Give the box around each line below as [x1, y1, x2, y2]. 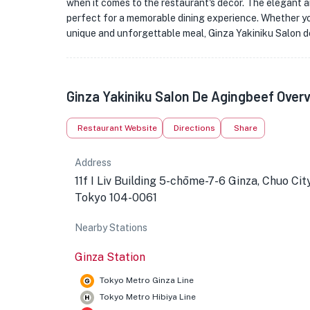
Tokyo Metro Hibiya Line [100, 292, 196, 302]
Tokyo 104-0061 [75, 191, 157, 204]
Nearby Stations [75, 222, 147, 233]
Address [75, 157, 111, 168]
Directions [174, 123, 215, 133]
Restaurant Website [77, 123, 157, 133]
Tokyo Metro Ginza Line [100, 275, 194, 285]
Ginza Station [75, 250, 145, 264]
